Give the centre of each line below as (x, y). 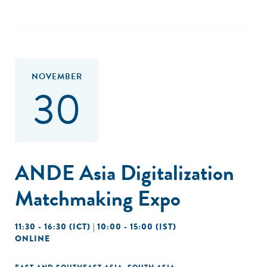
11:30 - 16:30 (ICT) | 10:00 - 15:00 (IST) (96, 226)
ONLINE (32, 238)
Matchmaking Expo (98, 198)
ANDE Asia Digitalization (125, 173)
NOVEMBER (57, 77)
